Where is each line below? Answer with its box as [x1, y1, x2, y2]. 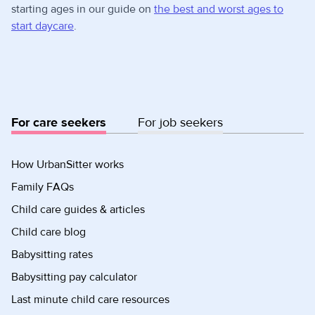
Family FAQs [11, 179, 74, 194]
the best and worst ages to [154, 1, 283, 16]
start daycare [11, 18, 74, 33]
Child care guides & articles [11, 202, 145, 217]
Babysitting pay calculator [11, 269, 137, 284]
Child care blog [11, 224, 86, 239]
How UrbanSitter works [11, 157, 124, 172]
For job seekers [138, 114, 223, 131]
